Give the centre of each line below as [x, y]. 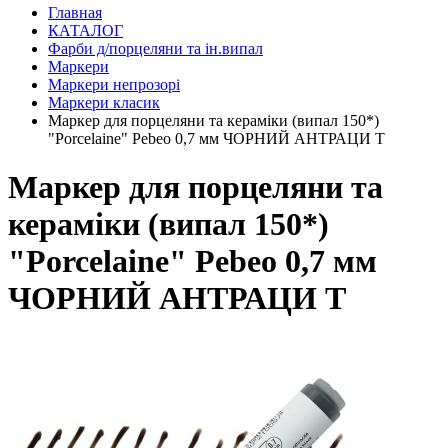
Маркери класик [104, 102]
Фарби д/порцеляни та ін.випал [155, 48]
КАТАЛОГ [85, 30]
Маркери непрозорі [114, 84]
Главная [75, 12]
